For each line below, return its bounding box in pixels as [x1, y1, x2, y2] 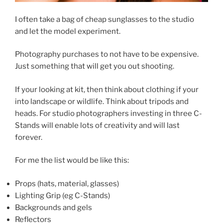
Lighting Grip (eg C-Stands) [15, 191, 110, 200]
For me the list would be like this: [15, 156, 129, 165]
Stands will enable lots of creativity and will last [15, 120, 180, 130]
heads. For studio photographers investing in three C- [15, 109, 202, 118]
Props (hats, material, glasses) [15, 179, 119, 188]
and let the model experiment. [15, 26, 120, 36]
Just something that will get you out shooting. [15, 62, 174, 71]
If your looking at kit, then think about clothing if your [15, 85, 199, 94]
